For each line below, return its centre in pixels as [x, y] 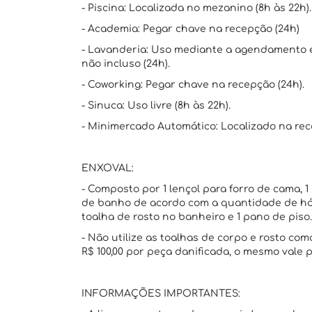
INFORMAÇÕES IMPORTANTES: [161, 294]
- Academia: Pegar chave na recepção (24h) [190, 29]
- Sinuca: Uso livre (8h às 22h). [156, 106]
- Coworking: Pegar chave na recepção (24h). [193, 85]
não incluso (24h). [126, 64]
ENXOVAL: [108, 168]
